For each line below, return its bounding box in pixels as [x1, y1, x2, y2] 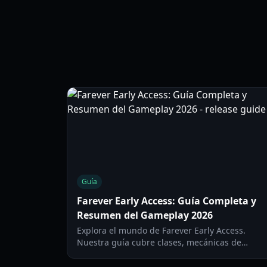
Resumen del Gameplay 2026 [77, 209, 213, 222]
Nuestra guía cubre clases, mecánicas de [77, 237, 241, 248]
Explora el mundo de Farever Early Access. [77, 225, 246, 236]
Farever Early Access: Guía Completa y [77, 194, 256, 207]
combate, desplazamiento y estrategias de [77, 249, 246, 260]
